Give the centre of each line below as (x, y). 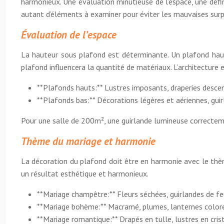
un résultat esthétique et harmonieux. (85, 173)
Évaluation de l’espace (69, 35)
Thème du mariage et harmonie (88, 141)
